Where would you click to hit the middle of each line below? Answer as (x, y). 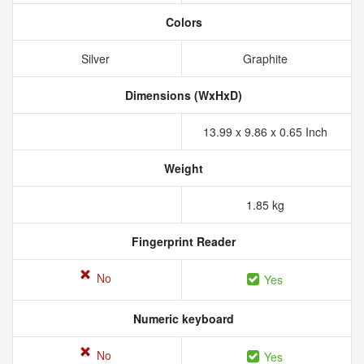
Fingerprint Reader (182, 241)
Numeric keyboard (182, 318)
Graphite (266, 58)
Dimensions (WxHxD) (182, 95)
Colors (182, 22)
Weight (182, 168)
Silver (97, 58)
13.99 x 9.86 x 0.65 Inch (266, 132)
